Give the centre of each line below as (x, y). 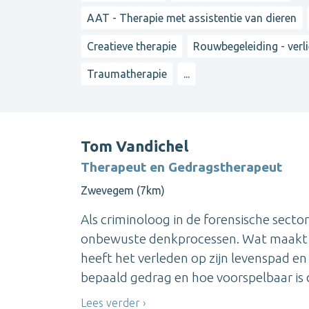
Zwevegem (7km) (123, 190)
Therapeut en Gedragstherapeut (181, 167)
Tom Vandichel (135, 146)
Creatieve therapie (132, 46)
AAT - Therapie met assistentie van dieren (192, 18)
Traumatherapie (127, 74)
